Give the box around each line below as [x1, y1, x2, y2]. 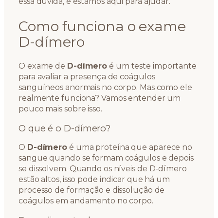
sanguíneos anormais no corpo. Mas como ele [18, 83, 192, 92]
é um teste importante [107, 61, 197, 71]
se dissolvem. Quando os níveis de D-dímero [18, 164, 187, 174]
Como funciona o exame [18, 17, 186, 35]
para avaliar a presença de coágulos [18, 72, 155, 82]
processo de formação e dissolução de [18, 185, 165, 195]
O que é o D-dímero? [18, 122, 111, 134]
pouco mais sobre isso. [18, 104, 102, 114]
